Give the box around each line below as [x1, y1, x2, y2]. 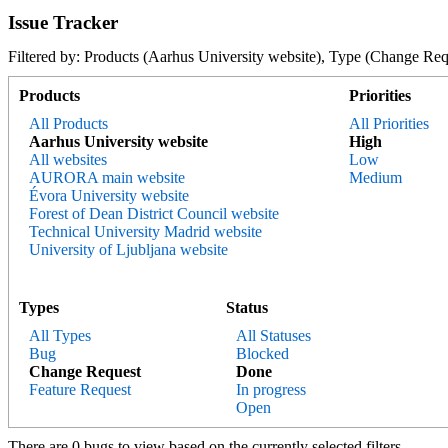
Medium [349, 169, 402, 186]
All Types [29, 327, 91, 344]
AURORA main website [29, 169, 185, 186]
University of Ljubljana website [29, 241, 228, 258]
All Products [29, 115, 108, 132]
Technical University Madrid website [29, 223, 262, 240]
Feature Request [29, 381, 131, 398]
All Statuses [236, 327, 311, 344]
